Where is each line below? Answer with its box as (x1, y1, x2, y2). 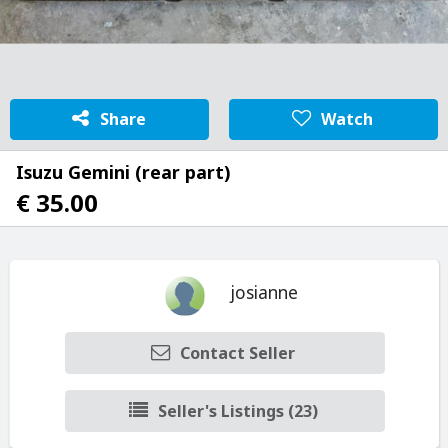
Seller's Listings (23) (157, 399, 318, 422)
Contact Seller (180, 341, 296, 364)
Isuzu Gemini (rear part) (16, 160, 230, 185)
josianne (230, 281, 299, 305)
